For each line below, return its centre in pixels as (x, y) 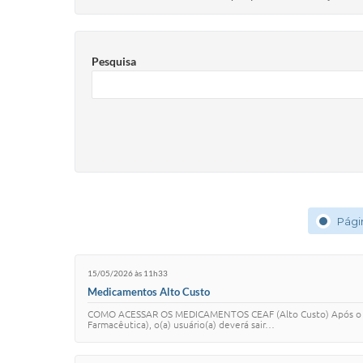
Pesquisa (114, 61)
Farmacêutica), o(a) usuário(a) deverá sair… (181, 324)
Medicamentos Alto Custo (149, 291)
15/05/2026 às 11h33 (128, 273)
